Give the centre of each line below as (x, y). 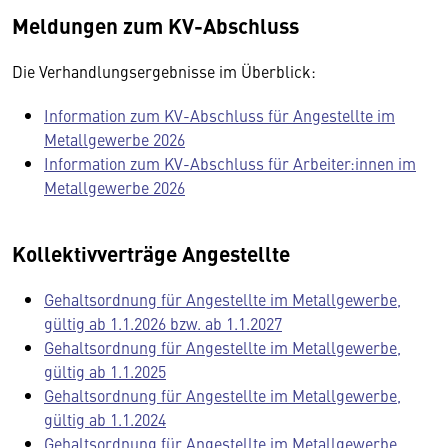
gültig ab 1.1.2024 (105, 419)
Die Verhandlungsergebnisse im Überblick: (166, 71)
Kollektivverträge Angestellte (151, 253)
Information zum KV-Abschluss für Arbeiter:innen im (230, 163)
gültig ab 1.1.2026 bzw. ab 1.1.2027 (163, 323)
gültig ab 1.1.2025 (105, 371)
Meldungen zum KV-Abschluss (155, 25)
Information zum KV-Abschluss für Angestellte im (219, 115)
